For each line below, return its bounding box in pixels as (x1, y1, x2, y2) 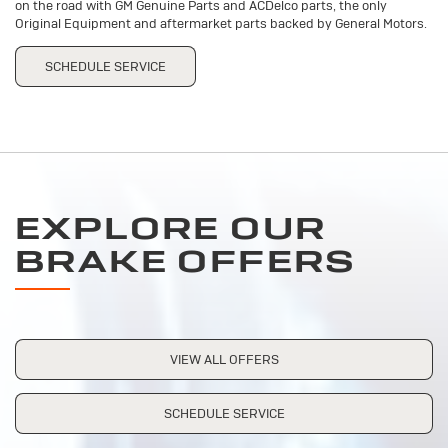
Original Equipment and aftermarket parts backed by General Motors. (15, 14, 427, 32)
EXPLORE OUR (15, 208, 327, 248)
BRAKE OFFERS (15, 241, 357, 281)
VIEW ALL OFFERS (169, 350, 279, 368)
